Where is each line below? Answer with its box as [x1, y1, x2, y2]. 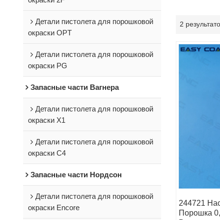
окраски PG [27, 61, 67, 70]
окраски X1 [27, 115, 65, 124]
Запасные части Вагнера [30, 82, 119, 91]
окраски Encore [27, 203, 80, 212]
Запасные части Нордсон [30, 170, 122, 179]
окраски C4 [27, 148, 66, 157]
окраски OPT [27, 28, 72, 37]
